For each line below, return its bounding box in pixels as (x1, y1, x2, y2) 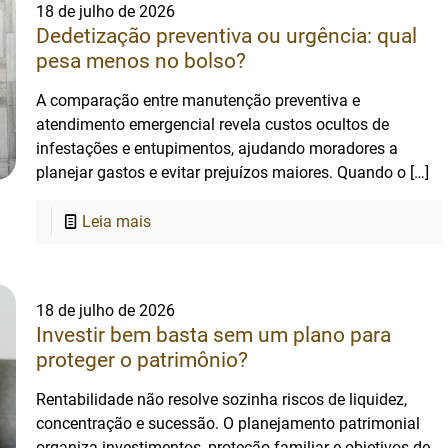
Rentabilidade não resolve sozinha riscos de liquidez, (36, 390, 408, 409)
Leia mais (82, 212, 152, 231)
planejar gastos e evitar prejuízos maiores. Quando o (36, 163, 407, 182)
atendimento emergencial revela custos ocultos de (36, 115, 390, 134)
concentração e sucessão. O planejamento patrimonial (36, 414, 421, 433)
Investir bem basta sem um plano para (36, 323, 392, 347)
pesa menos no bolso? (36, 49, 247, 73)
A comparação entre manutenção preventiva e (36, 91, 361, 110)
